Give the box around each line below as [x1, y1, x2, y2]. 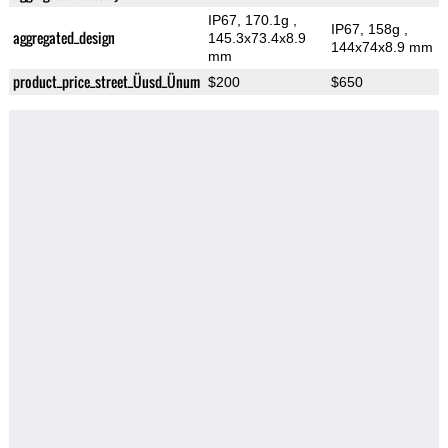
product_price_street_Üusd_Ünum [12, 71, 200, 93]
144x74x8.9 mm [330, 39, 433, 56]
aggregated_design [12, 27, 115, 49]
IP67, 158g [330, 21, 404, 38]
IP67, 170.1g [207, 12, 293, 29]
